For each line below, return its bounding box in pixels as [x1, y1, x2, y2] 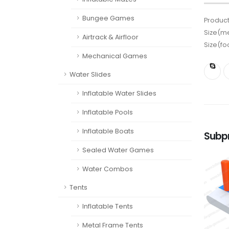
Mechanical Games [82, 52, 147, 60]
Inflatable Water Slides [82, 89, 156, 98]
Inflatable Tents [82, 202, 133, 211]
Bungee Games [82, 14, 134, 22]
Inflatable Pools [82, 108, 133, 117]
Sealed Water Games [82, 146, 154, 154]
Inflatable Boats [82, 127, 134, 135]
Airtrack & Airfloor [82, 33, 139, 41]
